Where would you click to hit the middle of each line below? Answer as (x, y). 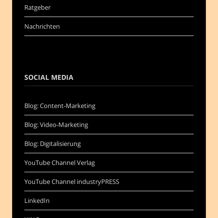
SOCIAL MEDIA (49, 77)
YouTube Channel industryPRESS (72, 182)
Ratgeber (37, 8)
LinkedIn (37, 201)
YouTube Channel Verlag (60, 163)
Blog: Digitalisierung (53, 144)
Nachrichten (42, 27)
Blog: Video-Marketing (56, 125)
